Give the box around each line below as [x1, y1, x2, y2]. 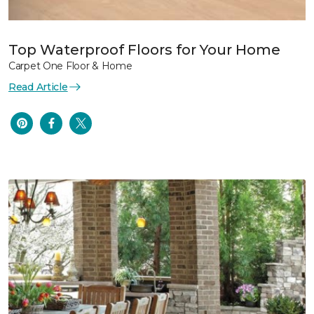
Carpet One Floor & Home [8, 59, 132, 72]
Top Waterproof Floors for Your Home [8, 41, 280, 58]
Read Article [8, 80, 68, 93]
